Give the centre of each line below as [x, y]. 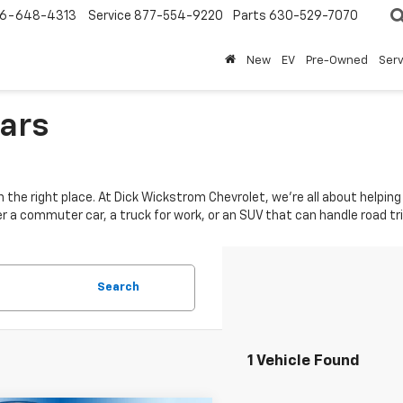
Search [118, 287]
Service [110, 17]
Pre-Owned [337, 61]
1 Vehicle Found [304, 361]
